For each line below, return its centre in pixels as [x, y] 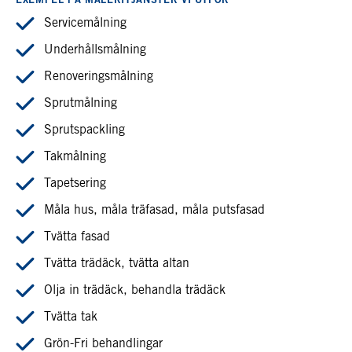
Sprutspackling [84, 130]
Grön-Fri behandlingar [103, 344]
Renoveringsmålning [99, 77]
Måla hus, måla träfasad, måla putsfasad [154, 210]
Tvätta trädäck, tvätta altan [117, 264]
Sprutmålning [81, 103]
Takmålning [75, 157]
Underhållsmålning [95, 50]
